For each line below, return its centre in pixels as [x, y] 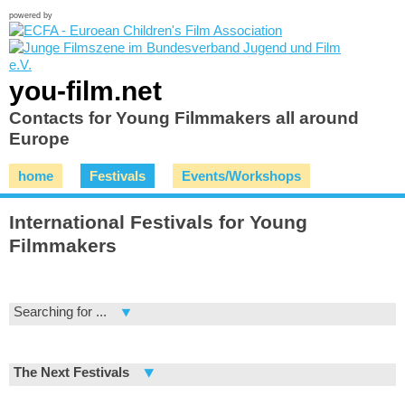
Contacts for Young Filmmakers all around [184, 118]
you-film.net [85, 90]
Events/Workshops [241, 176]
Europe [39, 139]
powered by [31, 15]
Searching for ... [60, 312]
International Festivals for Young [158, 223]
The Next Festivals [71, 372]
